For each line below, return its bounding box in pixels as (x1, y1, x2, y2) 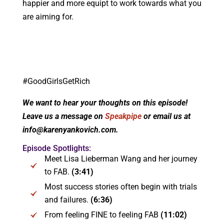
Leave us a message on (22, 111, 103, 121)
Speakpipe (104, 111, 141, 121)
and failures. (44, 194, 90, 204)
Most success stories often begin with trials (44, 181, 197, 191)
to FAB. (44, 166, 71, 176)
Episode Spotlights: (22, 143, 91, 153)
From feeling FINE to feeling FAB (44, 209, 160, 219)
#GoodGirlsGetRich (22, 76, 90, 86)
